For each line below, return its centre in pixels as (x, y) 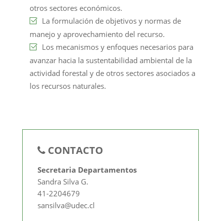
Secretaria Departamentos (87, 170)
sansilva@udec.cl (66, 205)
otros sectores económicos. (76, 8)
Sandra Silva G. (63, 182)
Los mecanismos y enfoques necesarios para (117, 47)
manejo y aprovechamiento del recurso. (97, 34)
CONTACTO (75, 150)
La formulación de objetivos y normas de (111, 21)
